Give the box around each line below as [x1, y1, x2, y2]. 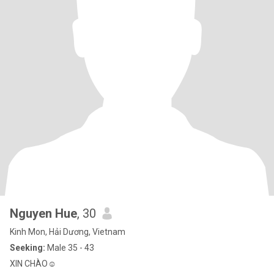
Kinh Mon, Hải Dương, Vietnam [10, 227, 125, 237]
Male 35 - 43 [45, 243, 94, 253]
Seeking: [10, 243, 45, 253]
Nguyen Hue [10, 206, 77, 221]
